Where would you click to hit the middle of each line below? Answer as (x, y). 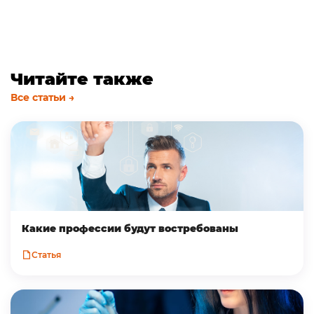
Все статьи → (42, 98)
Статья (47, 255)
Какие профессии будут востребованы (130, 228)
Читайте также (82, 79)
